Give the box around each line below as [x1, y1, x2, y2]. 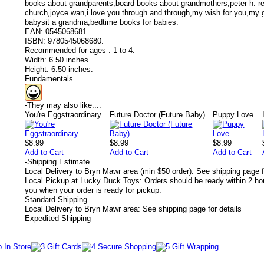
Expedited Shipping [25, 214, 91, 223]
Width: [25, 55, 47, 64]
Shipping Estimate [27, 157, 90, 166]
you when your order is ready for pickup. [25, 186, 161, 194]
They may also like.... [27, 101, 101, 110]
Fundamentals [25, 74, 73, 83]
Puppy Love [213, 110, 254, 119]
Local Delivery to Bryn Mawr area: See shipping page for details [25, 204, 242, 213]
